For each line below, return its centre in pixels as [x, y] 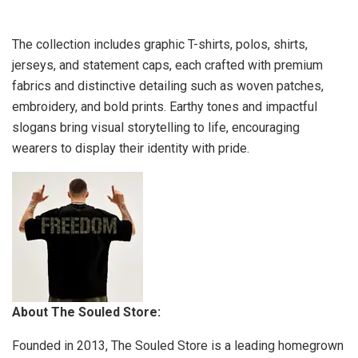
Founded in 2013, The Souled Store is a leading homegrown [178, 345]
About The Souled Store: [86, 312]
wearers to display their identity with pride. [131, 148]
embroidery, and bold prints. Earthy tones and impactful [165, 106]
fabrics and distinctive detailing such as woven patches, [168, 86]
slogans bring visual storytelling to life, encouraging [156, 127]
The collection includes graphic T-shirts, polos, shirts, [160, 44]
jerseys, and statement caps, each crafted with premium [167, 65]
